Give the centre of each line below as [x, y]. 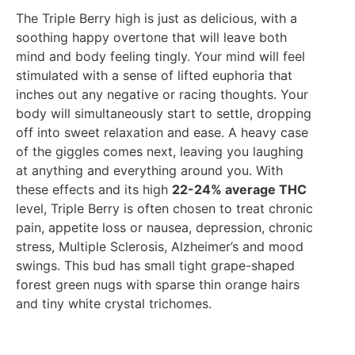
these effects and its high [94, 189]
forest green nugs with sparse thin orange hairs [158, 284]
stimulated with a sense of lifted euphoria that [154, 75]
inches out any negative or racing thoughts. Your [162, 94]
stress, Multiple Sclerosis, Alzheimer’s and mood [160, 246]
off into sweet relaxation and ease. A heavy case [162, 132]
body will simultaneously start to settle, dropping [164, 113]
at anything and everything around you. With [149, 170]
